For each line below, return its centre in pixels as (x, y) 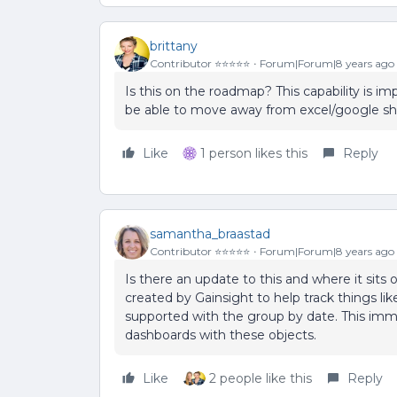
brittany (174, 46)
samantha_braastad (210, 234)
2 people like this (261, 378)
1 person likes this (254, 153)
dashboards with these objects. (222, 335)
